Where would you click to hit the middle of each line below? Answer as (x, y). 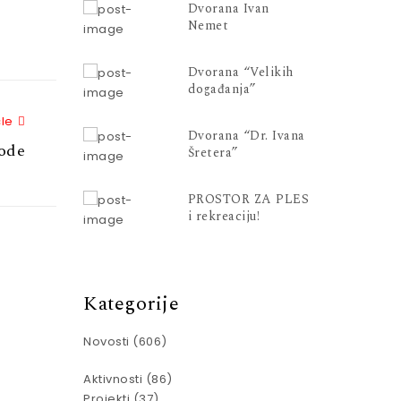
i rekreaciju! (224, 216)
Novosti (107, 341)
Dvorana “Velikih (240, 72)
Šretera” (213, 152)
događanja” (222, 89)
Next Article (60, 120)
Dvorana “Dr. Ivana (246, 135)
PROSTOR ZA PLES (248, 199)
